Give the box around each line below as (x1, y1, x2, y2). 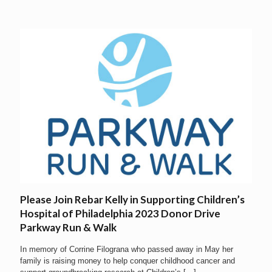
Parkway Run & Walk (20, 220, 117, 234)
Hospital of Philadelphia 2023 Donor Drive (20, 206, 220, 220)
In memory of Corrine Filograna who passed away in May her (20, 244, 233, 254)
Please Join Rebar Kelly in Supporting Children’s (20, 192, 245, 206)
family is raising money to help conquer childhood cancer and (20, 256, 235, 265)
